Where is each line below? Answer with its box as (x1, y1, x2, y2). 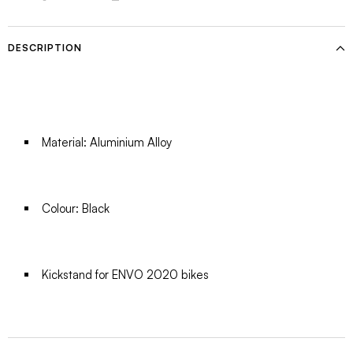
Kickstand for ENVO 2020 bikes (41, 267, 209, 283)
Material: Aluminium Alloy (41, 135, 172, 150)
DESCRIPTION (8, 42, 82, 54)
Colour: (41, 201, 82, 217)
